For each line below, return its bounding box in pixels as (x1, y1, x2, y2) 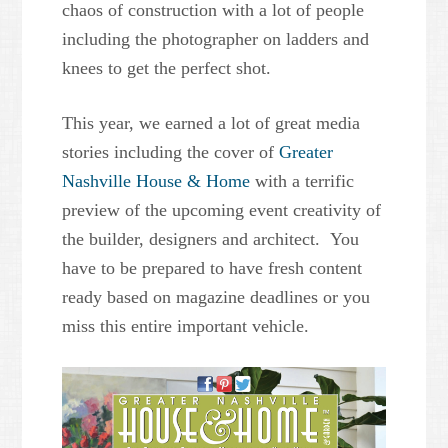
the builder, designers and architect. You (62, 229, 360, 250)
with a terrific (250, 171, 355, 192)
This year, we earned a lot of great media (62, 113, 361, 134)
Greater (279, 142, 334, 163)
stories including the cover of (62, 142, 280, 163)
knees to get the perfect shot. (62, 58, 272, 79)
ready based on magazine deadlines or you (62, 287, 371, 308)
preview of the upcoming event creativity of (62, 200, 382, 221)
